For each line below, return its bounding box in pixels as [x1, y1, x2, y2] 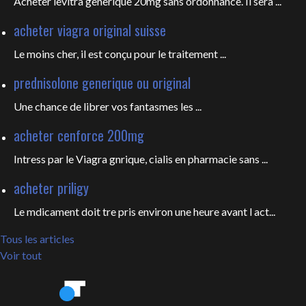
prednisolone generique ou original [14, 72, 191, 93]
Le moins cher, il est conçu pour [14, 47, 158, 60]
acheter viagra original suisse [14, 20, 166, 40]
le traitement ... [158, 47, 226, 60]
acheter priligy [14, 178, 89, 198]
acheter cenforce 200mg [14, 125, 144, 145]
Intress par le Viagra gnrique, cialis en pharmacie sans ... [14, 152, 268, 165]
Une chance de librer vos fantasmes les [14, 100, 195, 113]
